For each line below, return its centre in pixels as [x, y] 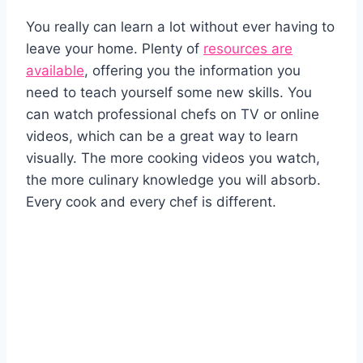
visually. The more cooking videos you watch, [173, 158]
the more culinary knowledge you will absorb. [173, 180]
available [55, 71]
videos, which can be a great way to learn [162, 137]
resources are [248, 49]
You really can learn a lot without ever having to [180, 27]
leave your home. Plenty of [115, 49]
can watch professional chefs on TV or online [173, 115]
